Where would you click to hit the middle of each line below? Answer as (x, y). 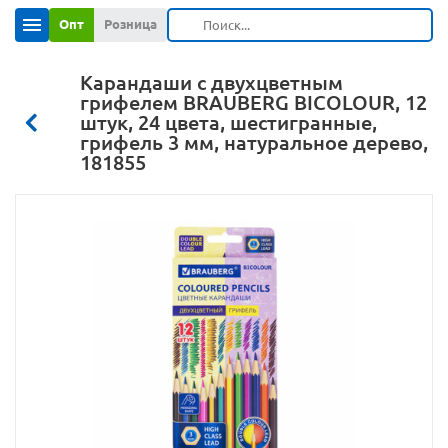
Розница (130, 24)
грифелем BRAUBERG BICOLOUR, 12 (253, 102)
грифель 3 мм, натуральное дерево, (254, 142)
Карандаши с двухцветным (211, 82)
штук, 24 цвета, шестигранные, (228, 122)
